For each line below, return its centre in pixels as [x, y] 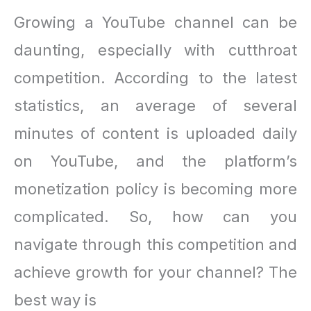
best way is [55, 300]
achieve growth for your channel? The [155, 272]
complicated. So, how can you [155, 216]
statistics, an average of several [155, 105]
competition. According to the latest [155, 77]
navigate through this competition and [155, 244]
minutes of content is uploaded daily [155, 133]
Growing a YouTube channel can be [155, 22]
